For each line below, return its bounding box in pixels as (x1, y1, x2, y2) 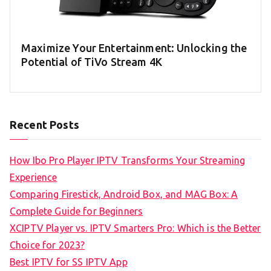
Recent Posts (10, 118, 79, 131)
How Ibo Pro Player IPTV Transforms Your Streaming (10, 154, 246, 166)
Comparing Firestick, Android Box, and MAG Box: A (10, 188, 238, 200)
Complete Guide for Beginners (10, 205, 143, 217)
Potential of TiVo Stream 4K (21, 55, 163, 68)
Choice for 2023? (10, 239, 85, 250)
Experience (10, 171, 57, 183)
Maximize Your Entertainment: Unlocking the (21, 41, 247, 54)
